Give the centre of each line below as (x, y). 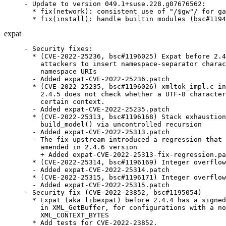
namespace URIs (61, 71)
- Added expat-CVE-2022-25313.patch (97, 132)
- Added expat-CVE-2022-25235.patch (97, 109)
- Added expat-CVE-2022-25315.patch (97, 185)
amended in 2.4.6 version (81, 147)
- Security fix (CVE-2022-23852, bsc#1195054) (113, 192)
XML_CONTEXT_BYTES (67, 215)
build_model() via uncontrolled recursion (113, 124)
